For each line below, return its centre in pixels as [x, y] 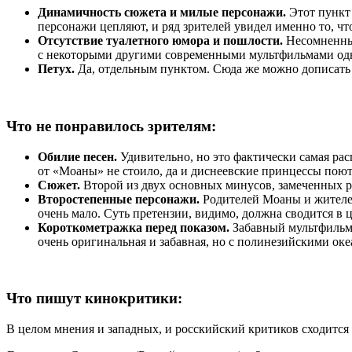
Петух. [56, 69]
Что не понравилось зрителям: [111, 126]
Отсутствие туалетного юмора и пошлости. [162, 41]
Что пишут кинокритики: [94, 299]
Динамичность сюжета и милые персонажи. [162, 13]
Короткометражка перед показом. [135, 227]
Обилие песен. [79, 156]
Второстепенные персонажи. [120, 199]
